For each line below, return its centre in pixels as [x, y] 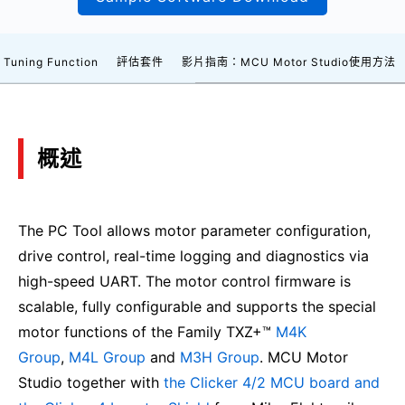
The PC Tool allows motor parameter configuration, [194, 231]
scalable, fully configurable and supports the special [197, 307]
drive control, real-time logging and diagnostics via [193, 256]
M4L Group [107, 358]
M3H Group [220, 358]
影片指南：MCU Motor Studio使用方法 [289, 62]
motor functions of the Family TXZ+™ [147, 332]
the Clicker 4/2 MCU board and [272, 383]
